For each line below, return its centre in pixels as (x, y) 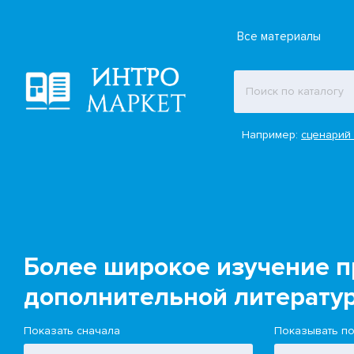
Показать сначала (72, 330)
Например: (272, 134)
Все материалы (279, 36)
